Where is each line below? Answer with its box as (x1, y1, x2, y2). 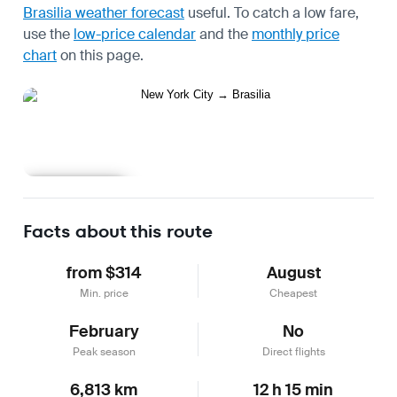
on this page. (57, 45, 144, 65)
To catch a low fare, (234, 3, 359, 22)
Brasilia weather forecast (23, 3, 184, 22)
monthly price (252, 24, 339, 43)
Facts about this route (23, 218, 213, 244)
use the (23, 24, 74, 43)
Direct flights (261, 344, 325, 359)
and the (196, 24, 252, 43)
